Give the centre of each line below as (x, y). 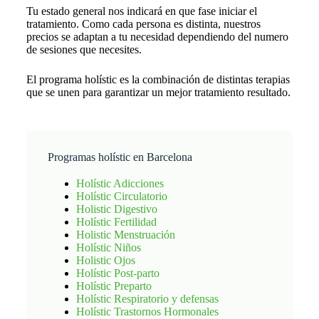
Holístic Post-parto (117, 273)
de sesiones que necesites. (84, 49)
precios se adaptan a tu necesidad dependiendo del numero (157, 37)
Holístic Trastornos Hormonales (147, 312)
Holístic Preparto (114, 286)
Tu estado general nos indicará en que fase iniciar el (141, 11)
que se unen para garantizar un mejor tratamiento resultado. (158, 92)
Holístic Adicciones (120, 183)
